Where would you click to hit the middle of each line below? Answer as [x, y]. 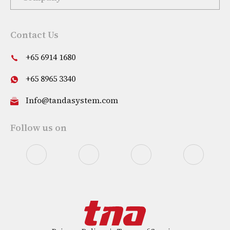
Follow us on [39, 128]
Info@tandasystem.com [72, 100]
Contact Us [34, 35]
